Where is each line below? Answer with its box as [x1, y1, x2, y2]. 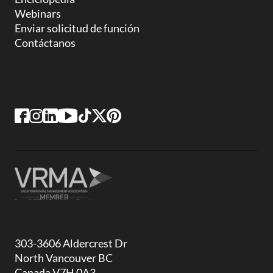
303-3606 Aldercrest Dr [15, 236, 127, 250]
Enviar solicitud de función [15, 21, 140, 35]
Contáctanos [15, 35, 76, 49]
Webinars [15, 6, 61, 20]
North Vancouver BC [15, 250, 113, 264]
